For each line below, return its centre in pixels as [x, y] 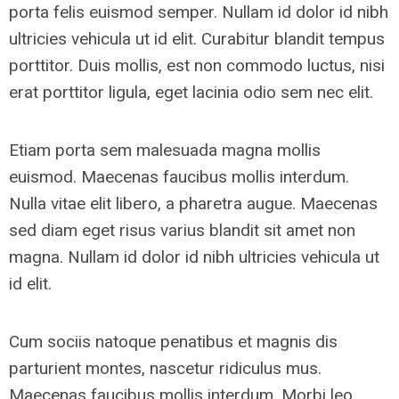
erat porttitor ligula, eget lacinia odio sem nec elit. [191, 92]
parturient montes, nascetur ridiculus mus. [165, 368]
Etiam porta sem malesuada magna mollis [165, 150]
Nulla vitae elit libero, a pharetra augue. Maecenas [193, 204]
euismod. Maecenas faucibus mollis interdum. [179, 177]
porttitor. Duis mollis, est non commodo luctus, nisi [197, 65]
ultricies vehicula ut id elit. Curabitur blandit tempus [197, 39]
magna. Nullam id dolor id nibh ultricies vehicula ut [194, 257]
